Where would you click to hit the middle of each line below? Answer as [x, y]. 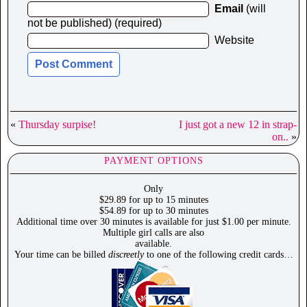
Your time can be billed [61, 255]
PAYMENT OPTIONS [153, 161]
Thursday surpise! [57, 125]
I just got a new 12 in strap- [238, 125]
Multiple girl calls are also [153, 233]
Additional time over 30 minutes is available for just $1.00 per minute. [153, 222]
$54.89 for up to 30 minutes [153, 211]
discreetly [126, 255]
